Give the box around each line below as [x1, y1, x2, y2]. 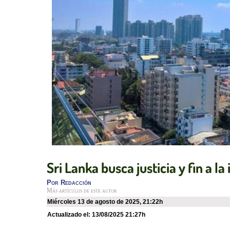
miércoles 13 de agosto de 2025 [52, 198, 140, 206]
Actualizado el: [52, 211, 92, 219]
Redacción [61, 179, 91, 187]
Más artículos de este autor [47, 187, 117, 194]
